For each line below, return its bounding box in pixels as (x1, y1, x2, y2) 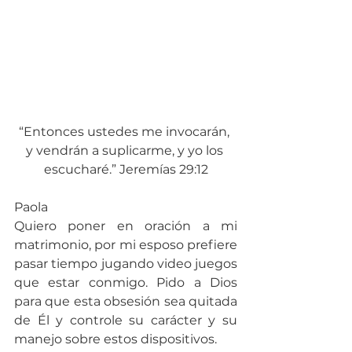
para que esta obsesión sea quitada (14, 293, 237, 309)
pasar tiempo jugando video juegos (14, 255, 237, 271)
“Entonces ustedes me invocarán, (19, 123, 233, 139)
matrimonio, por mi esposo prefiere (14, 236, 237, 252)
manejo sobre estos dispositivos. (14, 331, 217, 346)
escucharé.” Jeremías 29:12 (43, 161, 208, 177)
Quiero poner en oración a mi (14, 218, 237, 233)
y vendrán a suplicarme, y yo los (25, 142, 226, 158)
